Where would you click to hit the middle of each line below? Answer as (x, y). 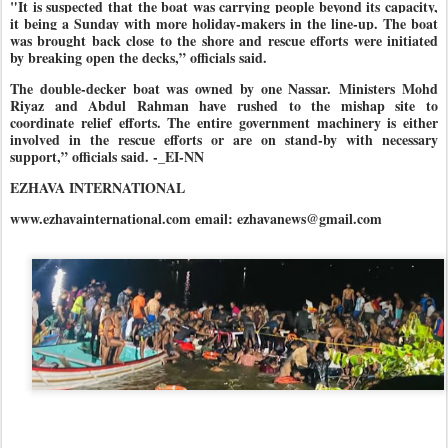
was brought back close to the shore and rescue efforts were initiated (224, 40)
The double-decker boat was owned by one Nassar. (175, 88)
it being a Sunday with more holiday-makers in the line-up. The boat (224, 23)
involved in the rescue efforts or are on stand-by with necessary (224, 139)
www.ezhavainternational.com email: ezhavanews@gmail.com (196, 218)
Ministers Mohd (389, 88)
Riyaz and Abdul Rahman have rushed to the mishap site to (224, 105)
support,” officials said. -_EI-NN (107, 156)
